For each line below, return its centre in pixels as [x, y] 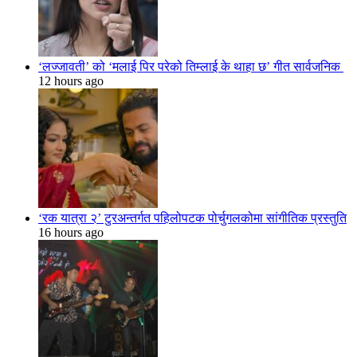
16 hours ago [71, 233]
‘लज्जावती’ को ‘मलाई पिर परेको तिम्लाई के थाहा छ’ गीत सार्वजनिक [191, 67]
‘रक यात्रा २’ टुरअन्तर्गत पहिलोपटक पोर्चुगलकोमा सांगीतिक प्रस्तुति [192, 218]
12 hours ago [71, 81]
